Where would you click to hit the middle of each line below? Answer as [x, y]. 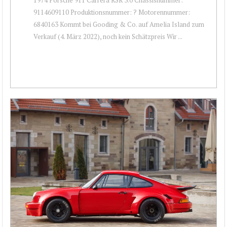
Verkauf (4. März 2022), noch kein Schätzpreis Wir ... [108, 36]
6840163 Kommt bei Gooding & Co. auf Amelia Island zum [119, 24]
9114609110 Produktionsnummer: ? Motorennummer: [112, 12]
